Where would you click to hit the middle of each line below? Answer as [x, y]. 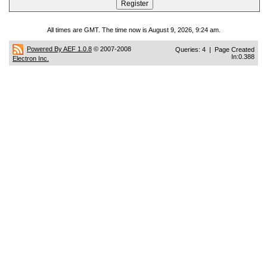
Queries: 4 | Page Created [215, 49]
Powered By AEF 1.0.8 [59, 49]
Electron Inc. [31, 58]
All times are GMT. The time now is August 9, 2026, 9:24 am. [133, 30]
